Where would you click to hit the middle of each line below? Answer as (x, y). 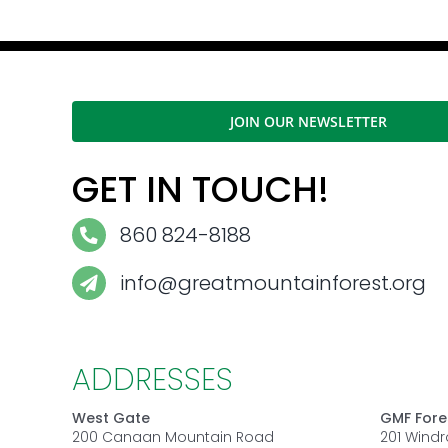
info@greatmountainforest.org (272, 283)
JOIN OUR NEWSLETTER (308, 121)
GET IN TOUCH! (200, 189)
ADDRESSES (152, 380)
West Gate (110, 418)
